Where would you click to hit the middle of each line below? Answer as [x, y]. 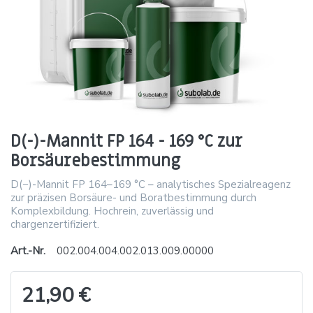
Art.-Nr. [28, 250]
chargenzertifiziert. [55, 224]
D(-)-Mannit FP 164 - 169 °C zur [126, 141]
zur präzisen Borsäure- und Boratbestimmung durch [133, 197]
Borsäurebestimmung [95, 161]
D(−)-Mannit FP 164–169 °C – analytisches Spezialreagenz [151, 184]
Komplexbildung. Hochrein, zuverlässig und [112, 211]
